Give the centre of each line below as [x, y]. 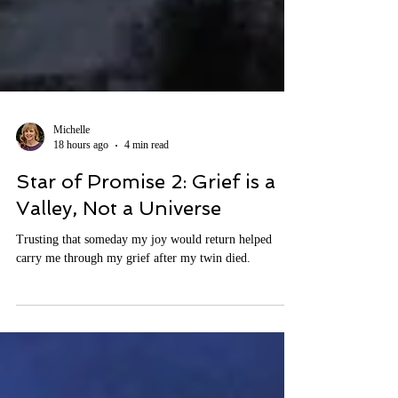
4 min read [147, 177]
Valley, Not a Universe [119, 240]
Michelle [72, 162]
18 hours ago [81, 177]
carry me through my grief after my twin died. [133, 290]
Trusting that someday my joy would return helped [144, 271]
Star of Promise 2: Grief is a [146, 213]
